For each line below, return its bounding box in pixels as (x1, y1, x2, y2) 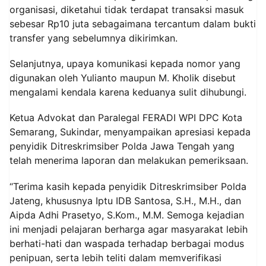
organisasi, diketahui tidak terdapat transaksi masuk (9, 4, 244, 16)
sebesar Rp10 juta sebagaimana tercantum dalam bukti (9, 18, 256, 30)
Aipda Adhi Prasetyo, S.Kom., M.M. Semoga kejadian (9, 208, 244, 221)
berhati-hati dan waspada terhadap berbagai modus (9, 237, 244, 249)
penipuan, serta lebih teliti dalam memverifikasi (9, 251, 221, 264)
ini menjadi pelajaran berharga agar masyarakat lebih (9, 223, 248, 235)
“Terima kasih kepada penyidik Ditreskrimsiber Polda (9, 180, 246, 192)
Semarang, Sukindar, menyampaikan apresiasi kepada (9, 126, 251, 138)
